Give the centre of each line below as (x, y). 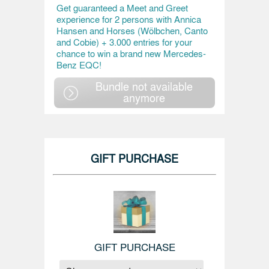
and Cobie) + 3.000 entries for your (124, 42)
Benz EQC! (79, 65)
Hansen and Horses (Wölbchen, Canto (132, 31)
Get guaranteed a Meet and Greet (122, 8)
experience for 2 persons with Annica (129, 19)
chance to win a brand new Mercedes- (131, 53)
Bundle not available (144, 86)
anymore (144, 97)
